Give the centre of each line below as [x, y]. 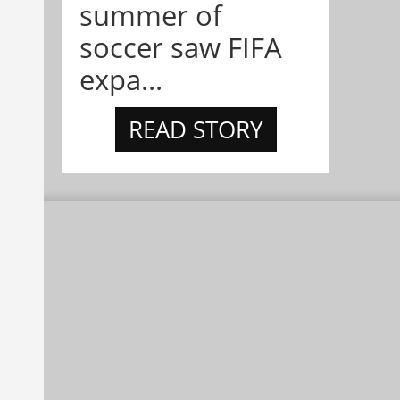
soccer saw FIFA [181, 48]
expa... [121, 80]
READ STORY [196, 130]
